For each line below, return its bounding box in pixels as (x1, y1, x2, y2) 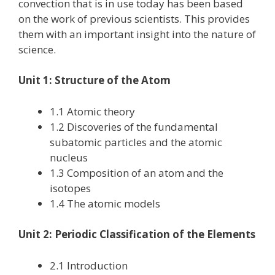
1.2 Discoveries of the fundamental (50, 119, 218, 134)
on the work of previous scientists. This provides (18, 11, 250, 26)
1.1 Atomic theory (50, 104, 135, 118)
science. (18, 42, 56, 56)
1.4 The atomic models (50, 196, 160, 211)
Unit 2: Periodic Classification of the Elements (18, 227, 255, 242)
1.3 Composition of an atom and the (50, 165, 223, 180)
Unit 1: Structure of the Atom (18, 73, 171, 88)
